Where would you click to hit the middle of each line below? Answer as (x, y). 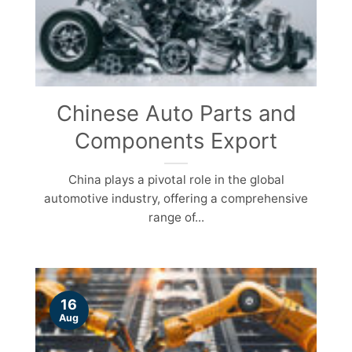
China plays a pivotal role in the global (176, 179)
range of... (176, 217)
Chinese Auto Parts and (176, 113)
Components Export (176, 140)
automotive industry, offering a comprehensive (176, 198)
